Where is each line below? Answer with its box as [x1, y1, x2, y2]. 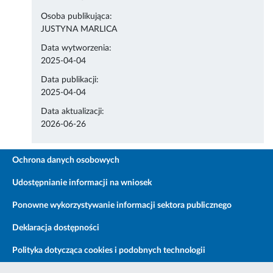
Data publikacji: [41, 76, 99, 85]
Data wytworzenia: [41, 44, 112, 53]
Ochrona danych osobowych [12, 156, 119, 165]
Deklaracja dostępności [12, 224, 99, 233]
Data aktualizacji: [41, 107, 105, 116]
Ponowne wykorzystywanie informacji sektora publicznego [12, 201, 232, 210]
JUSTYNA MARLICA [41, 25, 118, 34]
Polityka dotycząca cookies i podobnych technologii [12, 246, 205, 255]
